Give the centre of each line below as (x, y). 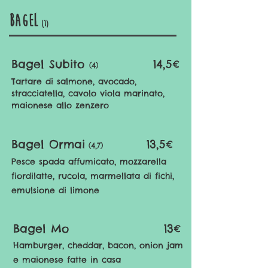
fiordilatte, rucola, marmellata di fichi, (93, 176)
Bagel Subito (50, 64)
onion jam (159, 245)
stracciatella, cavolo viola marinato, (88, 93)
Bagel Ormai (48, 144)
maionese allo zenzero (60, 105)
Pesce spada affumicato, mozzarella (89, 162)
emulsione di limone (55, 190)
